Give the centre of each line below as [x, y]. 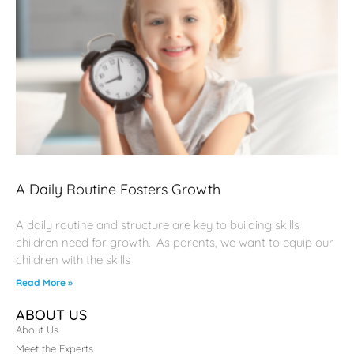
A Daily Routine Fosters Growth [118, 190]
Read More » [44, 283]
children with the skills [73, 260]
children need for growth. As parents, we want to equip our [175, 243]
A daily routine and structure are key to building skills [158, 225]
